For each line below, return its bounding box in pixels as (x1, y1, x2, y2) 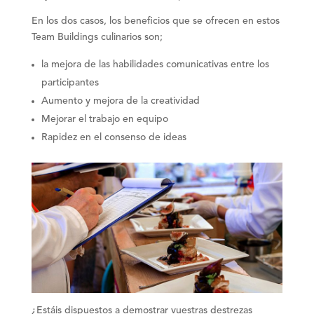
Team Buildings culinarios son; (31, 32, 163, 42)
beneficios (123, 15, 170, 26)
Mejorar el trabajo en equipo (41, 114, 168, 124)
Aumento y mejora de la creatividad (41, 95, 200, 106)
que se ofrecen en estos (169, 15, 280, 26)
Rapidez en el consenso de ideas (41, 132, 186, 142)
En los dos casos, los (31, 15, 124, 26)
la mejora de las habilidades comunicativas (41, 59, 228, 69)
